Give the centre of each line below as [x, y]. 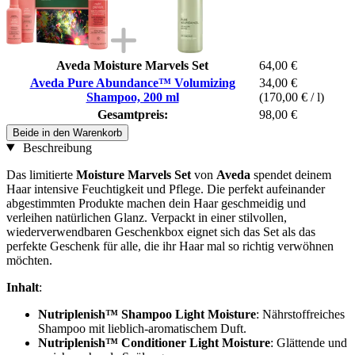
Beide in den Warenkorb [67, 132]
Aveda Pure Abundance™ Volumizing [132, 82]
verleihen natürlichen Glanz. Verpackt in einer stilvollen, [147, 217]
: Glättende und [309, 342]
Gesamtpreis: [132, 114]
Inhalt [23, 287]
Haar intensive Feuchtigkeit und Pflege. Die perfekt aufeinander [166, 189]
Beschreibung [55, 147]
